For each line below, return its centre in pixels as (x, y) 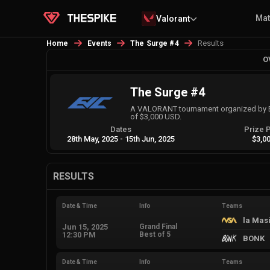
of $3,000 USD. (156, 116)
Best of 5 (155, 234)
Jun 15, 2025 (85, 227)
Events (99, 43)
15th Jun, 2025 (150, 139)
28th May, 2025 (93, 139)
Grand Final (158, 226)
